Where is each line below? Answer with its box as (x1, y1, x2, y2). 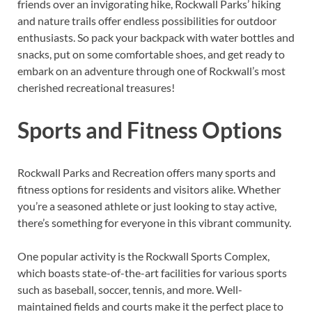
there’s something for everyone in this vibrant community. (17, 216, 291, 230)
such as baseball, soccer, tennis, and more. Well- (17, 283, 242, 297)
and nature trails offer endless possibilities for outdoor (17, 13, 276, 27)
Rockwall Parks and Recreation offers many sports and (17, 166, 276, 180)
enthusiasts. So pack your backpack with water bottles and (17, 30, 295, 44)
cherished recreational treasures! (17, 80, 175, 94)
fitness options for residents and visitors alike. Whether (17, 182, 281, 196)
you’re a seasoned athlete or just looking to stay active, (17, 199, 276, 213)
